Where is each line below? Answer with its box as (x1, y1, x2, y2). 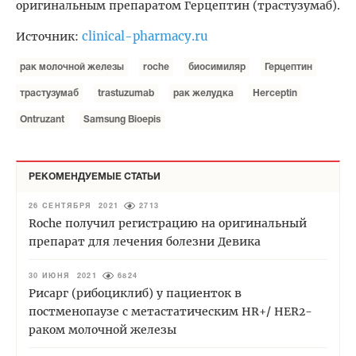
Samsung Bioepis (83, 115, 161, 125)
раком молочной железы (29, 323, 176, 338)
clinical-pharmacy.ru (82, 29, 208, 44)
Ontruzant (20, 115, 64, 125)
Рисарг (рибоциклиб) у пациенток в (29, 286, 242, 301)
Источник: (16, 29, 82, 44)
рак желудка (173, 89, 234, 99)
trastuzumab (98, 89, 154, 99)
